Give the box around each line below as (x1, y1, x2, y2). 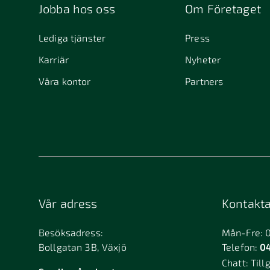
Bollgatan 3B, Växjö (39, 240, 127, 253)
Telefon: (222, 240, 260, 253)
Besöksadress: (39, 226, 103, 238)
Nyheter (185, 53, 221, 65)
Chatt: (222, 256, 251, 268)
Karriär (39, 53, 69, 65)
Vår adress (39, 195, 98, 210)
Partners (185, 75, 224, 87)
